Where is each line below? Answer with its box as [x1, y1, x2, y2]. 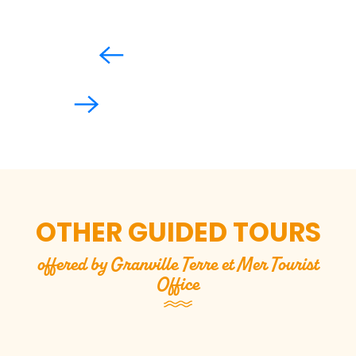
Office [157, 272, 199, 296]
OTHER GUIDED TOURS [35, 214, 321, 252]
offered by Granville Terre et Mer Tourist [37, 252, 319, 277]
